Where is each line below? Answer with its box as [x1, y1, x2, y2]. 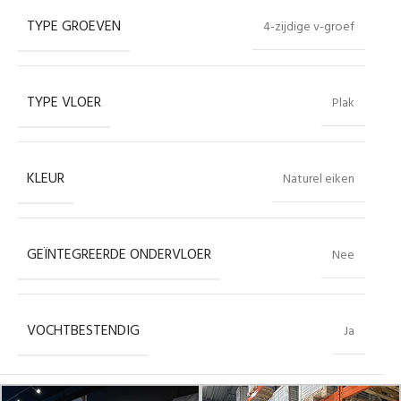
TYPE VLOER [27, 90, 101, 115]
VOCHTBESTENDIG [27, 319, 140, 343]
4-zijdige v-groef [263, 16, 354, 38]
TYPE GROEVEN [27, 14, 121, 38]
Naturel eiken [283, 168, 354, 190]
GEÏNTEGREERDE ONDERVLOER [27, 243, 211, 267]
